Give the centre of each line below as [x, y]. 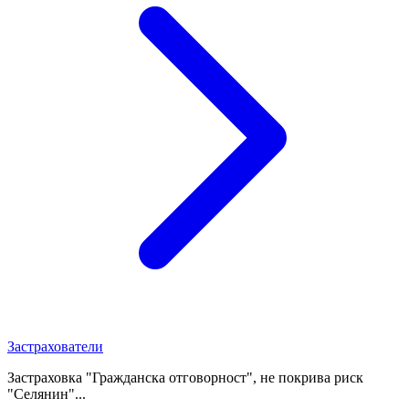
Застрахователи [55, 346]
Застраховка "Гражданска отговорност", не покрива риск [185, 377]
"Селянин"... [47, 393]
